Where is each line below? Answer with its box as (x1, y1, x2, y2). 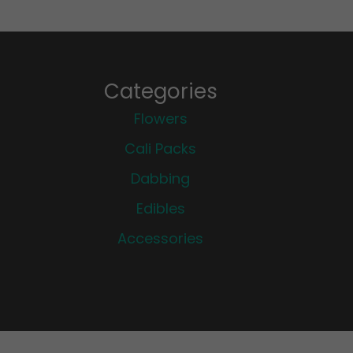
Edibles (136, 198, 185, 218)
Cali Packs (124, 138, 196, 158)
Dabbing (131, 168, 190, 188)
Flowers (133, 108, 188, 128)
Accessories (117, 228, 203, 248)
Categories (103, 76, 217, 106)
